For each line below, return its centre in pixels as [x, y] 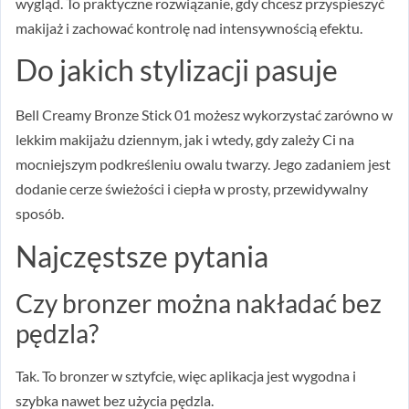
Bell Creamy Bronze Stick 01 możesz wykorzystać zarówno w [204, 115]
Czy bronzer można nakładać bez [199, 303]
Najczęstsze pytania [142, 256]
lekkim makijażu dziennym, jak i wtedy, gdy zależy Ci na [185, 140]
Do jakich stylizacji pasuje [177, 70]
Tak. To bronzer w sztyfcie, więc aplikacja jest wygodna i [186, 375]
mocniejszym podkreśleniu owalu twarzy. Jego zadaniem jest [203, 164]
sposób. [40, 214]
